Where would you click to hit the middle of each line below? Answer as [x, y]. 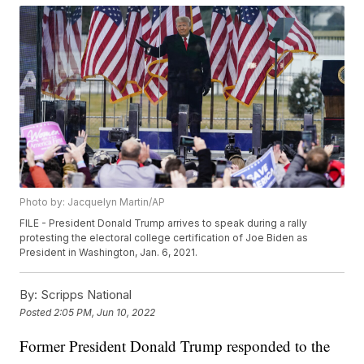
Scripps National [85, 295]
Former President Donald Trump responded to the [175, 346]
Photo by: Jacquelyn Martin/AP [93, 202]
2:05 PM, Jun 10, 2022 [105, 312]
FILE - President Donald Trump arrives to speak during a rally [164, 223]
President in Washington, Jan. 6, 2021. [109, 253]
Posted [37, 312]
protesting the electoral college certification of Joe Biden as [164, 238]
